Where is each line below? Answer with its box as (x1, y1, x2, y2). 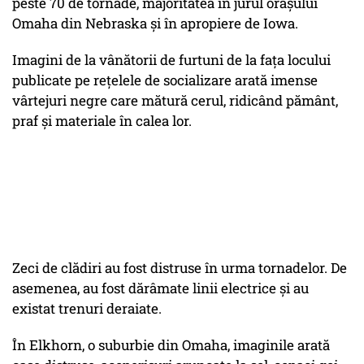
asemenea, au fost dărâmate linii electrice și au (12, 279, 309, 298)
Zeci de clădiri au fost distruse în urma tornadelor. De (12, 258, 347, 278)
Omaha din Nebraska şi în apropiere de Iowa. (12, 14, 298, 33)
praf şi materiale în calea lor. (12, 111, 192, 131)
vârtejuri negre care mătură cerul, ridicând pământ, (12, 91, 338, 110)
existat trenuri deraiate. (12, 299, 162, 318)
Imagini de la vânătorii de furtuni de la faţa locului (12, 50, 331, 70)
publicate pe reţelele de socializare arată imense (12, 71, 318, 90)
